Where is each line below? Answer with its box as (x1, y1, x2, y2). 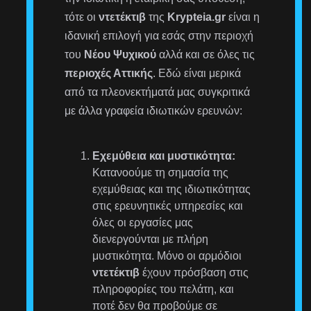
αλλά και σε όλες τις (156, 48, 255, 60)
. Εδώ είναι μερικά (153, 67, 242, 79)
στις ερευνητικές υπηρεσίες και (92, 199, 244, 212)
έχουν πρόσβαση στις (140, 266, 249, 278)
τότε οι (65, 10, 99, 23)
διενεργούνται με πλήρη (92, 233, 209, 245)
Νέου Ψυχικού (84, 48, 157, 60)
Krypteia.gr (167, 10, 226, 23)
